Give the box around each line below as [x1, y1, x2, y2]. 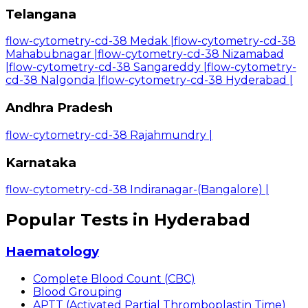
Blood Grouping [33, 285, 122, 298]
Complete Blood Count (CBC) [33, 272, 195, 285]
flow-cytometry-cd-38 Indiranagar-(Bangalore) [5, 183, 263, 197]
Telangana [5, 5, 76, 22]
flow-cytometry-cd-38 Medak [5, 34, 168, 48]
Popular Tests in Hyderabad [5, 210, 250, 230]
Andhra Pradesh [5, 100, 113, 116]
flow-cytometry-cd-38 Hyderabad [101, 74, 287, 87]
